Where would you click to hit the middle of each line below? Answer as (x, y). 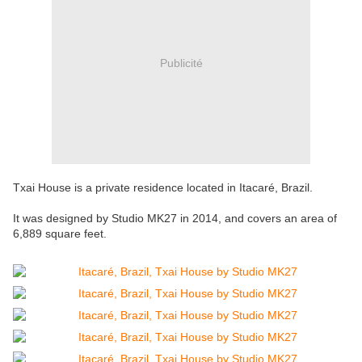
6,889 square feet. (60, 234)
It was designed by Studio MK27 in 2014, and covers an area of (175, 219)
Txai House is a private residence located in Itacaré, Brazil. (163, 188)
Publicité (181, 63)
